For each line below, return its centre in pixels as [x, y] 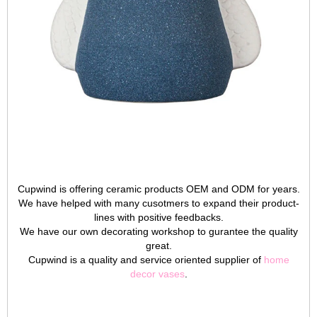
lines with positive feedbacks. [158, 217]
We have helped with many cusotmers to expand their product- [158, 203]
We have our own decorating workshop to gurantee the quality [158, 231]
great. [158, 246]
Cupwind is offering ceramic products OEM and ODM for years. [158, 189]
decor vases [157, 274]
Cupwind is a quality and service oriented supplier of [146, 260]
